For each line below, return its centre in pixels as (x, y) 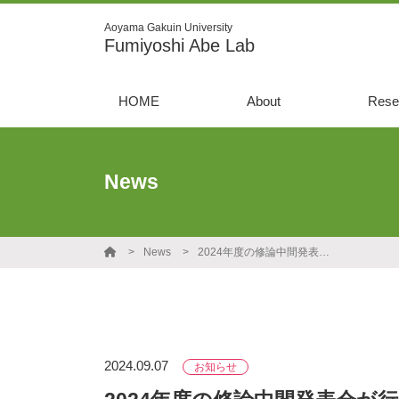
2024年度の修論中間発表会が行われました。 (324, 252)
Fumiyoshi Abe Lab (179, 45)
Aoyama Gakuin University (168, 28)
